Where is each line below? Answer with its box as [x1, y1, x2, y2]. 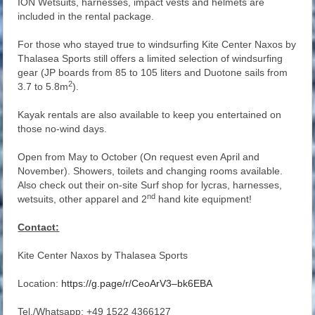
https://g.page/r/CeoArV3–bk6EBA [61, 278, 213, 290]
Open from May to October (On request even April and [18, 151, 260, 163]
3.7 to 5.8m [18, 81, 69, 93]
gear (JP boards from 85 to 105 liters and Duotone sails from [18, 67, 288, 79]
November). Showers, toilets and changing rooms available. [18, 165, 283, 177]
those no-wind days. [18, 123, 108, 135]
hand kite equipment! [155, 193, 252, 205]
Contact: [18, 221, 60, 233]
